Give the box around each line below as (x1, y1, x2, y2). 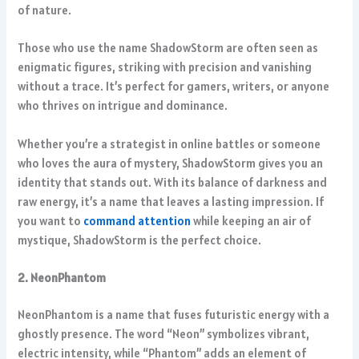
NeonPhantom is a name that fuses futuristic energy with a (18, 306, 330, 322)
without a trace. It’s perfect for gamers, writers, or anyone (18, 79, 330, 95)
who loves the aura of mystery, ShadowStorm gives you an (18, 155, 324, 171)
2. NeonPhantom (18, 270, 107, 286)
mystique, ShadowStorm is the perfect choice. (18, 232, 262, 248)
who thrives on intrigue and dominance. (18, 98, 228, 114)
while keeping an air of (191, 212, 312, 228)
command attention (83, 212, 192, 228)
